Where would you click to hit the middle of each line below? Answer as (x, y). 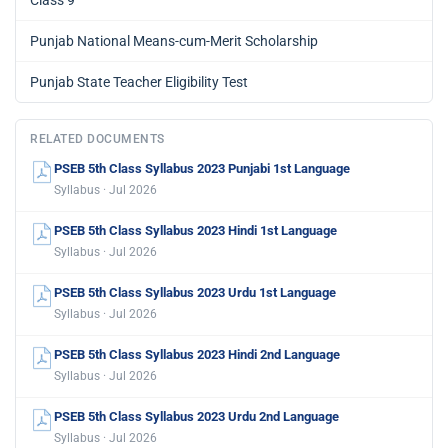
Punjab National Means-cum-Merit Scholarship (174, 40)
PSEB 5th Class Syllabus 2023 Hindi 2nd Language (197, 354)
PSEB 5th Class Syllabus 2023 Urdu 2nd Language (196, 416)
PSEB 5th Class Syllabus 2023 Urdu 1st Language (195, 292)
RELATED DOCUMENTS (97, 138)
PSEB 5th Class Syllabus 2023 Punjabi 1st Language (202, 168)
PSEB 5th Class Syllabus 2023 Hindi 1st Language (195, 230)
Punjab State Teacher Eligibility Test (139, 81)
